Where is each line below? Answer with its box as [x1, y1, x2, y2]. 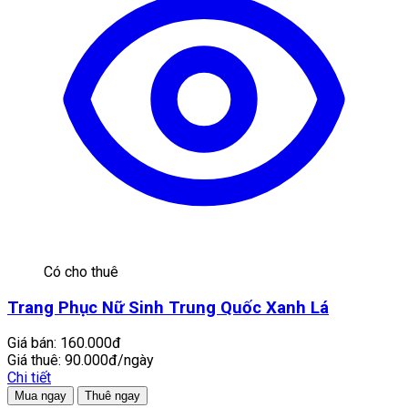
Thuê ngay [85, 389, 140, 403]
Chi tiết [7, 369, 51, 387]
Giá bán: [7, 334, 56, 352]
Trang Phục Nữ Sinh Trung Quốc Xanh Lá [7, 297, 329, 318]
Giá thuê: [7, 352, 61, 370]
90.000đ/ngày [65, 352, 154, 370]
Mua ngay [15, 389, 66, 403]
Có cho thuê [44, 262, 118, 280]
